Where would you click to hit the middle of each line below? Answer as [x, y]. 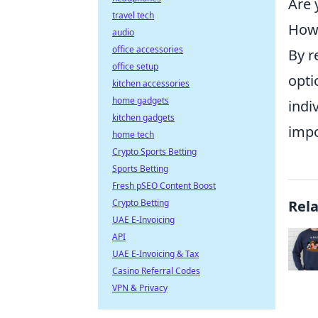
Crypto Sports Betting [154, 152]
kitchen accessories [151, 83]
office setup [135, 66]
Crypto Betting [141, 203]
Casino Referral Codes [156, 271]
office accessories [148, 49]
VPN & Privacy [140, 288]
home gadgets [141, 100]
